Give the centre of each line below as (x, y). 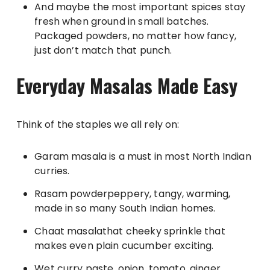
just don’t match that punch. (103, 50)
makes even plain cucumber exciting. (124, 245)
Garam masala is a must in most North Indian (143, 156)
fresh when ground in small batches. (122, 21)
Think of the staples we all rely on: (98, 124)
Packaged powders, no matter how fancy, (135, 36)
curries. (52, 171)
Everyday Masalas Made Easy (127, 85)
